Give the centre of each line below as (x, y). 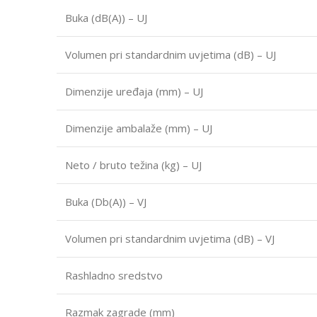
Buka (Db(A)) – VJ (106, 201)
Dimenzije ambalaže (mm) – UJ (139, 128)
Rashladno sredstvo (114, 275)
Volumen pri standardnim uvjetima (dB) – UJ (171, 54)
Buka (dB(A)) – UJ (106, 17)
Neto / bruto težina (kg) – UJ (133, 165)
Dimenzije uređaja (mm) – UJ (134, 91)
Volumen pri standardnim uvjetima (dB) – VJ (170, 238)
